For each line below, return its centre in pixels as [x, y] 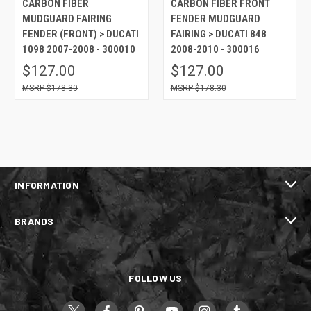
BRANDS [34, 221]
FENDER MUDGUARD [215, 18]
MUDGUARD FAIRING [67, 18]
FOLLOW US [155, 278]
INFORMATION [47, 185]
